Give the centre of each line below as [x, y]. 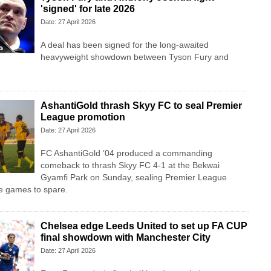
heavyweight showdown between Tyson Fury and [134, 57]
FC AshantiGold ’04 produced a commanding [126, 153]
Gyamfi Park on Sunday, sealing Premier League [133, 178]
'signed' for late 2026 [87, 9]
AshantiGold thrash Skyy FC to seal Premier [141, 106]
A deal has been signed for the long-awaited [124, 45]
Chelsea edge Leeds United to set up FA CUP [144, 226]
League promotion [83, 117]
